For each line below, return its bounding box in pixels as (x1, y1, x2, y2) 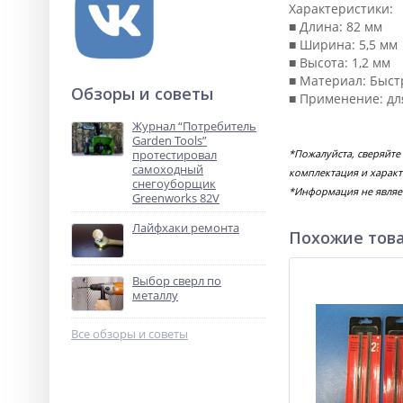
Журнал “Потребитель (132, 118, 256, 134)
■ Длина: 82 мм (288, 18, 382, 35)
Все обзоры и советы (71, 326, 188, 342)
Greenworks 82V (132, 190, 219, 206)
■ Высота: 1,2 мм (288, 54, 390, 71)
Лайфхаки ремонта (132, 219, 239, 236)
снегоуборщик (132, 175, 216, 192)
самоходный (132, 161, 203, 177)
